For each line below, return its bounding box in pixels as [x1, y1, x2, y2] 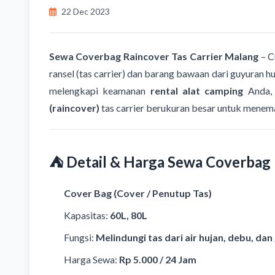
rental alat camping [150, 85, 244, 97]
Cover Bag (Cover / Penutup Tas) [64, 187, 212, 199]
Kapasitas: [64, 209, 110, 222]
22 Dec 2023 [61, 6, 110, 17]
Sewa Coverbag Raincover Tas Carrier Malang [49, 50, 259, 63]
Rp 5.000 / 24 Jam [119, 254, 196, 266]
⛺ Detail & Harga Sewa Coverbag [49, 153, 271, 171]
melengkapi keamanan [49, 85, 150, 97]
